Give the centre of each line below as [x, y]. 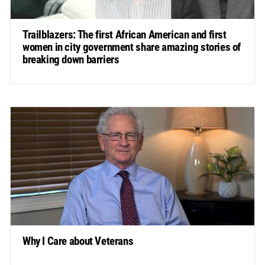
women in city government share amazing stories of [132, 47]
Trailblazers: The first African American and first [124, 35]
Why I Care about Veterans [78, 241]
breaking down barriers [71, 60]
